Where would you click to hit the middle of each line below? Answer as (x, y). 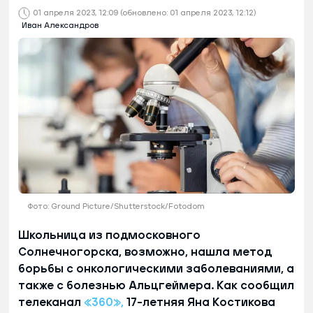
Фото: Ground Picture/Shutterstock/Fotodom (116, 206)
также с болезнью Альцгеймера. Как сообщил (156, 285)
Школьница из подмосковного (109, 235)
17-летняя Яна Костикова (199, 302)
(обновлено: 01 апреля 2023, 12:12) (188, 13)
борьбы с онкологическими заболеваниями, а (156, 269)
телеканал (51, 302)
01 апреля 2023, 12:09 (75, 13)
